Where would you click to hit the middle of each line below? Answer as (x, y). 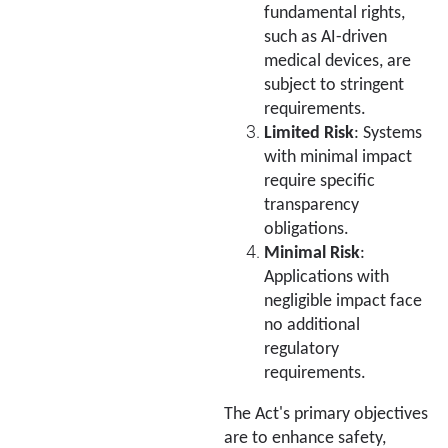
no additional (312, 325)
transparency (311, 205)
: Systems (388, 133)
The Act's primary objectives (326, 415)
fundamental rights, (334, 13)
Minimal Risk (312, 253)
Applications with (326, 277)
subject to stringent (334, 85)
